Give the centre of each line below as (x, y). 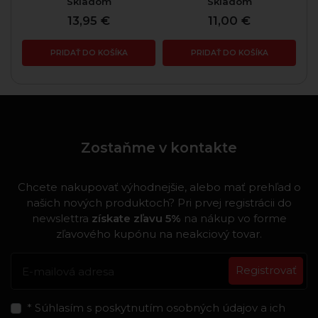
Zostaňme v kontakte (159, 147)
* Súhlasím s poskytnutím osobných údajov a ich (156, 308)
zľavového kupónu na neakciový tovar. (159, 234)
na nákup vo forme (234, 218)
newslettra (61, 218)
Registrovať (266, 270)
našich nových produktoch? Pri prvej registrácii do (159, 202)
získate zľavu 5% (136, 218)
